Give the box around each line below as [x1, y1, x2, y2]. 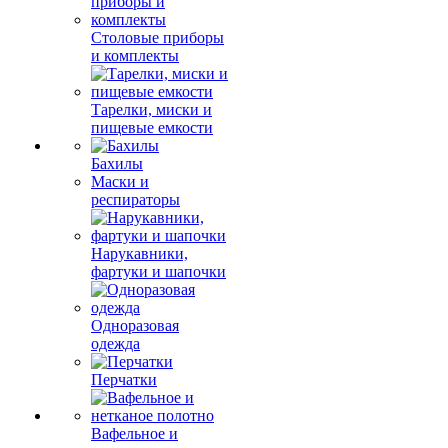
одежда [91, 335, 140, 352]
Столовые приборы [91, 29, 224, 46]
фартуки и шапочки [91, 263, 226, 280]
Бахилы [91, 155, 143, 172]
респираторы [91, 191, 180, 208]
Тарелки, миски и [91, 101, 212, 118]
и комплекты [91, 47, 179, 64]
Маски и [91, 173, 149, 190]
